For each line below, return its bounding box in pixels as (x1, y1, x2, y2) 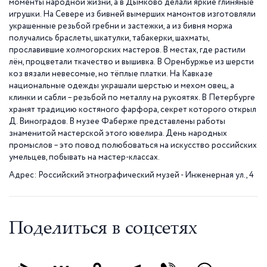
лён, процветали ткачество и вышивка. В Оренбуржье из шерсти (9, 58, 254, 66)
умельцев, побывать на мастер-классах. (9, 153, 160, 162)
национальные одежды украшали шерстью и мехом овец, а (9, 82, 234, 90)
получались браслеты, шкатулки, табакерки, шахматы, (9, 34, 210, 42)
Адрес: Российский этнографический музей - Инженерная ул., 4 (9, 171, 254, 179)
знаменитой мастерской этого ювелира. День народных (9, 129, 227, 138)
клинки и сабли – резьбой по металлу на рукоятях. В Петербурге (9, 94, 255, 102)
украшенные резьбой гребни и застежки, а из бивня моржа (9, 22, 232, 30)
